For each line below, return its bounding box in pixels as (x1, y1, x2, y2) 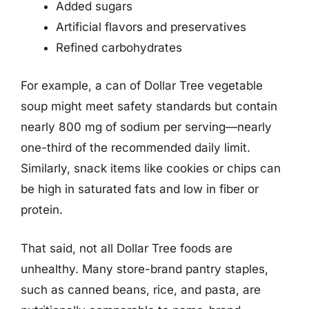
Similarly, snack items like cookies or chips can (21, 161, 281, 175)
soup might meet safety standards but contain (21, 99, 277, 113)
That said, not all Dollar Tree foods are (21, 241, 232, 255)
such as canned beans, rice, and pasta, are (21, 282, 261, 297)
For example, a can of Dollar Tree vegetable (21, 79, 263, 92)
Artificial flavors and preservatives (56, 19, 246, 34)
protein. (21, 203, 63, 217)
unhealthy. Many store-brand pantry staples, (21, 261, 268, 276)
